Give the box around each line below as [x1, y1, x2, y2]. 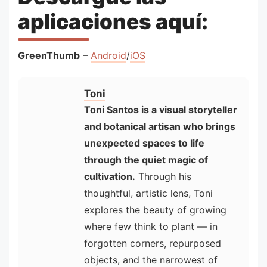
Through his [135, 170, 191, 183]
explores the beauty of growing [84, 204, 226, 216]
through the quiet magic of [84, 154, 208, 166]
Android [91, 49, 126, 62]
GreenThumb [18, 49, 80, 62]
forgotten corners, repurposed [84, 237, 221, 250]
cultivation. [84, 170, 135, 183]
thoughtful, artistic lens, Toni [84, 187, 213, 200]
